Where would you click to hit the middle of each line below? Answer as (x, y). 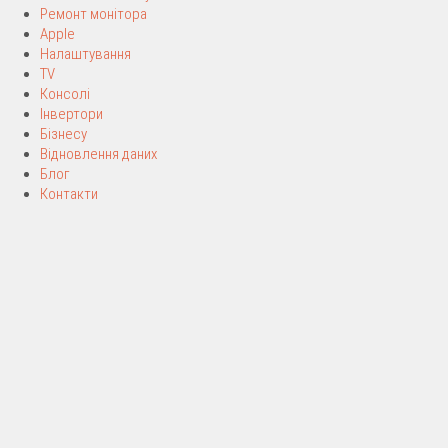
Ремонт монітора (93, 14)
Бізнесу (63, 134)
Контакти (69, 194)
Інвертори (71, 114)
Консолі (65, 94)
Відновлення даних (98, 154)
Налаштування (85, 54)
